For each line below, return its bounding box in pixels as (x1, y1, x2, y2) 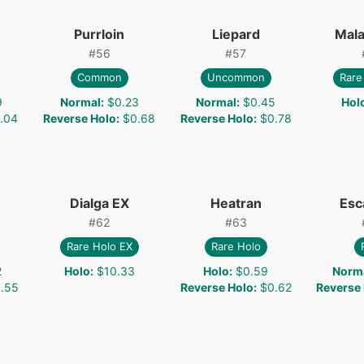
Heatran (210, 194, 262, 211)
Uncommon (206, 71, 265, 84)
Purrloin (74, 25, 124, 42)
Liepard (211, 25, 260, 42)
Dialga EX (69, 194, 129, 211)
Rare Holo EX (66, 240, 132, 253)
